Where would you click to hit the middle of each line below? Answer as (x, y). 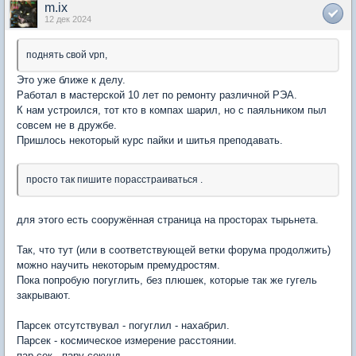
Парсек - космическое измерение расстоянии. (127, 341)
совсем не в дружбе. (67, 125)
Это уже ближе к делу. (71, 80)
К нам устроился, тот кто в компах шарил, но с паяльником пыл (172, 110)
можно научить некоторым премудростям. (118, 265)
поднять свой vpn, (67, 55)
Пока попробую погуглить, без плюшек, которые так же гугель (167, 280)
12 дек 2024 (68, 19)
